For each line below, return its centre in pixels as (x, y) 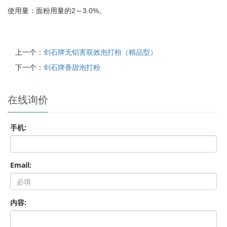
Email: (21, 165)
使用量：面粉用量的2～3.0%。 (57, 11)
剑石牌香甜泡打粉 (72, 67)
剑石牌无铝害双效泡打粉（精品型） (100, 52)
